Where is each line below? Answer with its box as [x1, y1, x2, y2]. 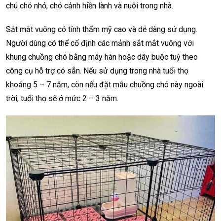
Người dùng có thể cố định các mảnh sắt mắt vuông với [6, 38, 194, 48]
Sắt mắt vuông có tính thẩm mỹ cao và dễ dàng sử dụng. [6, 24, 197, 34]
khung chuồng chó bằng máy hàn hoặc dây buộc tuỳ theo [6, 52, 198, 62]
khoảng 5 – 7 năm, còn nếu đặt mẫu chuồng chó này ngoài [6, 79, 203, 89]
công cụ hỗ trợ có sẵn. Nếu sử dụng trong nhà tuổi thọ [6, 66, 188, 75]
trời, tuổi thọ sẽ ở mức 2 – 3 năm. [6, 93, 118, 103]
